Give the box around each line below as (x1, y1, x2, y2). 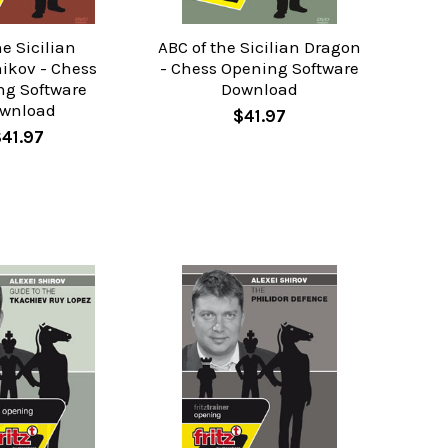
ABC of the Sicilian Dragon (157, 36, 361, 57)
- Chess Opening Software (159, 57, 359, 78)
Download (220, 78, 298, 99)
